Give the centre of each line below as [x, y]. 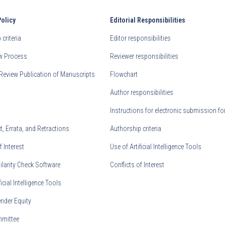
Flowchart [124, 75]
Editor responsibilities [141, 38]
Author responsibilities [142, 93]
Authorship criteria [136, 129]
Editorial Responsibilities [148, 20]
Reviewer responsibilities [144, 57]
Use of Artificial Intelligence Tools [156, 147]
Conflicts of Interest [137, 165]
